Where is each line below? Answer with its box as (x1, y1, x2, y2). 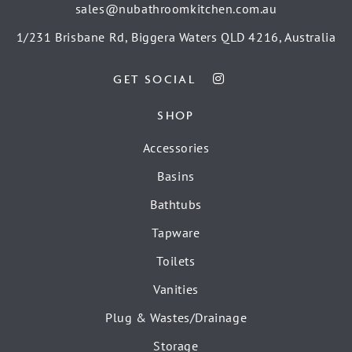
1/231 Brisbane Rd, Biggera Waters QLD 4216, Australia (16, 28, 336, 45)
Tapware (152, 225, 200, 241)
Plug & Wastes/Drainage (104, 310, 247, 326)
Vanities (153, 281, 199, 298)
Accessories (142, 140, 210, 156)
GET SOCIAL (113, 71, 196, 87)
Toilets (156, 253, 196, 269)
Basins (157, 168, 195, 185)
